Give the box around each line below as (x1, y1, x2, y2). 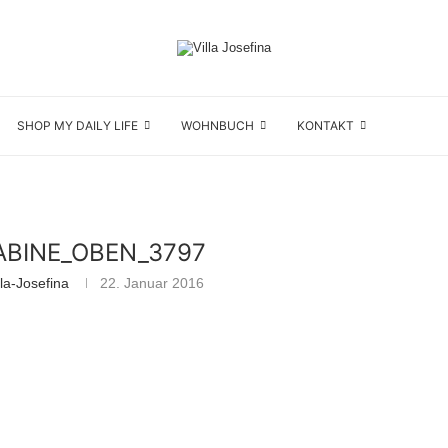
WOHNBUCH (181, 118, 254, 133)
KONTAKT (297, 118, 354, 133)
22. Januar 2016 (99, 275, 204, 291)
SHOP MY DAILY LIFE (17, 118, 138, 133)
